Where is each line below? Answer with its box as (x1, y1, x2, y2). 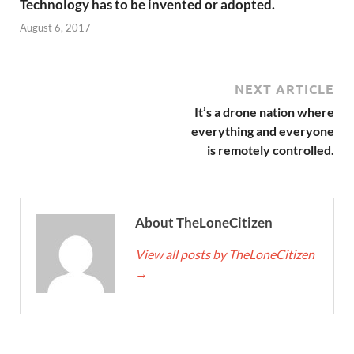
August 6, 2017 (20, 21, 91, 34)
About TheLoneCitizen (135, 213, 273, 231)
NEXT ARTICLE (235, 80, 334, 97)
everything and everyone (191, 122, 334, 138)
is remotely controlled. (207, 141, 334, 157)
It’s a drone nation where (194, 104, 334, 119)
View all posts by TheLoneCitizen (135, 246, 314, 262)
